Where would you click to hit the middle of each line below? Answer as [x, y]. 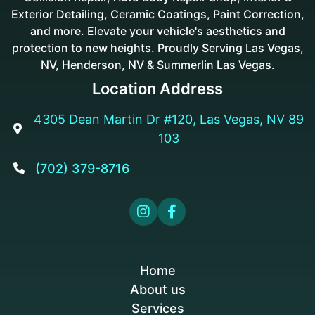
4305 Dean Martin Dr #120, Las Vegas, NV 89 [168, 119]
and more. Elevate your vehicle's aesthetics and [157, 31]
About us [157, 289]
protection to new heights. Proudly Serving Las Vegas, [157, 47]
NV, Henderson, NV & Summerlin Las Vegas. [157, 64]
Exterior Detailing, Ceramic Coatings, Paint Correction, [157, 14]
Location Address [157, 88]
